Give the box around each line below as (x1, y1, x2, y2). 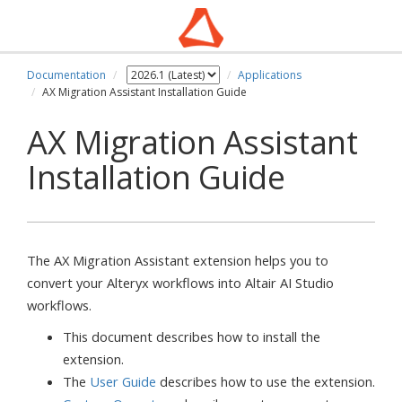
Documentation (27, 67, 106, 83)
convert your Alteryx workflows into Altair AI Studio (27, 274, 334, 292)
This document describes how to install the (63, 328, 320, 345)
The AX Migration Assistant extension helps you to (27, 251, 328, 269)
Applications (238, 67, 301, 83)
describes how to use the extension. (156, 372, 375, 390)
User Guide (90, 372, 156, 390)
